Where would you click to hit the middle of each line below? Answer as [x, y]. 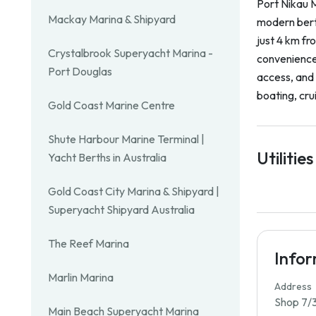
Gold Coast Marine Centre [111, 105]
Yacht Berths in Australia [107, 157]
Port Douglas [80, 71]
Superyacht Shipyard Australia [121, 209]
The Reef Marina [89, 243]
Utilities [285, 158]
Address [293, 286]
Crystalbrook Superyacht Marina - [130, 53]
